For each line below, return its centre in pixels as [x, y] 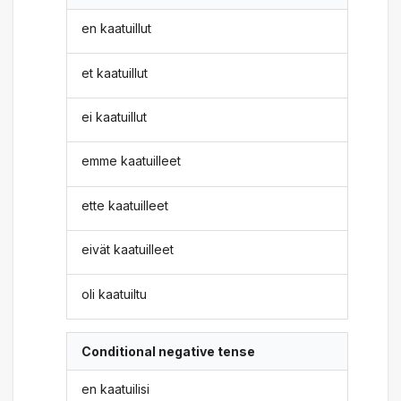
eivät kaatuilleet [128, 250]
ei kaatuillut [115, 117]
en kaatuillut [117, 29]
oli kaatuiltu [115, 294]
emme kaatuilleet [132, 161]
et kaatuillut [115, 73]
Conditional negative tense [169, 351]
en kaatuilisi [116, 389]
